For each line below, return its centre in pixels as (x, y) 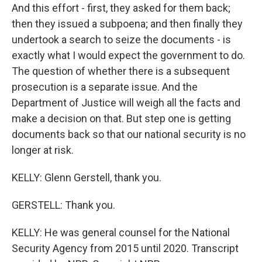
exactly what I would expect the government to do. (128, 55)
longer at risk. (43, 150)
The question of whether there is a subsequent (121, 71)
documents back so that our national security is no (129, 134)
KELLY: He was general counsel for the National (121, 232)
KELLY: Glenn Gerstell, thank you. (87, 177)
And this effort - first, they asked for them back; (121, 8)
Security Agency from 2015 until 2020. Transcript (125, 248)
